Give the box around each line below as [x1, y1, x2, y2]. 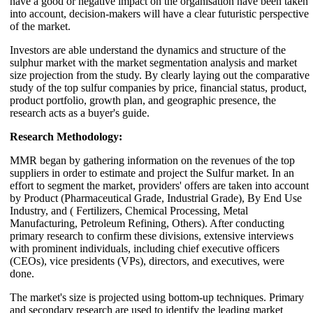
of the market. [10, 20, 71, 32]
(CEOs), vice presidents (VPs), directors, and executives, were [10, 254, 284, 267]
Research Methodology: [10, 130, 122, 143]
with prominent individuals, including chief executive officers [10, 242, 279, 254]
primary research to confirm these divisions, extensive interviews [10, 229, 293, 242]
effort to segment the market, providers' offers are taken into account [10, 179, 309, 191]
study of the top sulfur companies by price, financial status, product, [10, 81, 307, 94]
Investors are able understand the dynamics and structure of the [10, 43, 286, 56]
